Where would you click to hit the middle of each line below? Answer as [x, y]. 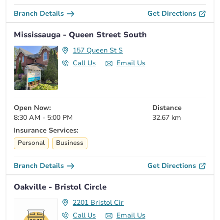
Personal [31, 143]
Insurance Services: [46, 130]
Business [70, 143]
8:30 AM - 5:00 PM [43, 117]
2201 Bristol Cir [98, 202]
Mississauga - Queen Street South [80, 35]
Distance [167, 108]
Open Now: [32, 108]
